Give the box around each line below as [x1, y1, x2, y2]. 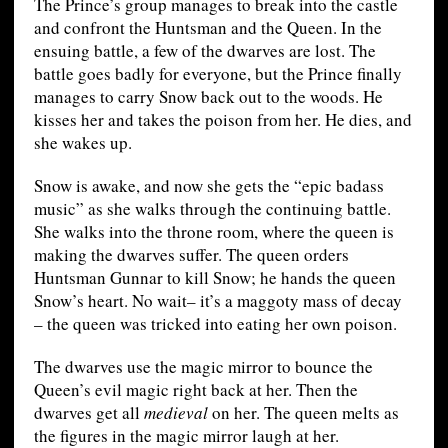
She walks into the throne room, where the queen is [33, 219, 394, 243]
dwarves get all [33, 400, 144, 424]
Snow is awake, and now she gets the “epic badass [33, 173, 384, 197]
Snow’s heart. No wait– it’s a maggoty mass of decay [33, 288, 402, 312]
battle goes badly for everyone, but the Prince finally [33, 61, 402, 85]
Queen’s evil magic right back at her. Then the [33, 377, 358, 401]
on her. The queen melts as [207, 400, 399, 424]
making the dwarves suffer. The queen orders [33, 242, 349, 266]
